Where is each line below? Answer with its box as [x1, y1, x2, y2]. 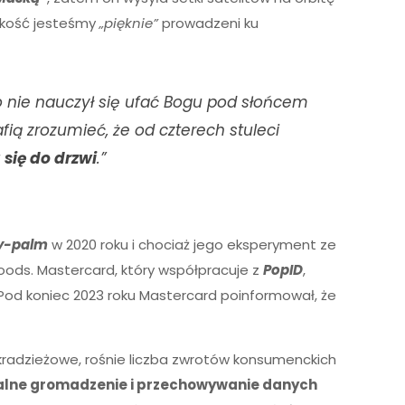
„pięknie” [99, 14, 159, 33]
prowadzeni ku [158, 14, 259, 33]
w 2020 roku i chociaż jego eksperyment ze [48, 235, 337, 254]
